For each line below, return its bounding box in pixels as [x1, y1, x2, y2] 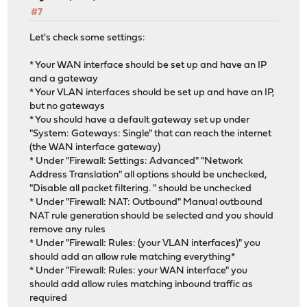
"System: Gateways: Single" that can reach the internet [29, 128, 272, 139]
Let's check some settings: [29, 32, 146, 43]
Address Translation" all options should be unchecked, [29, 169, 267, 180]
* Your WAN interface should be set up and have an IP [29, 60, 267, 71]
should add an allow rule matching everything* [29, 251, 236, 262]
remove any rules [29, 224, 106, 235]
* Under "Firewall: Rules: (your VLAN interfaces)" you [29, 238, 261, 249]
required [29, 293, 68, 304]
